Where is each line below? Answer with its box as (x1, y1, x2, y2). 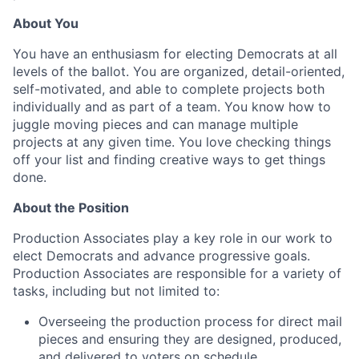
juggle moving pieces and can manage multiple (13, 116, 298, 133)
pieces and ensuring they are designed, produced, (38, 331, 341, 348)
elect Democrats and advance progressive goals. (13, 248, 310, 264)
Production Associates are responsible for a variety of (13, 265, 341, 282)
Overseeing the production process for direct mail (38, 313, 342, 330)
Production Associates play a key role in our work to (13, 230, 333, 247)
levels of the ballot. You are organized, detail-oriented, (13, 63, 345, 80)
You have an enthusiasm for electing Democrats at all (13, 46, 337, 63)
